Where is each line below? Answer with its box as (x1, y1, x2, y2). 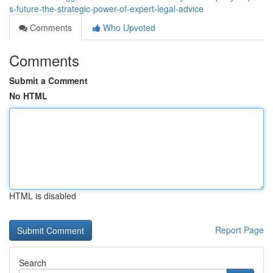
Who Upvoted (101, 21, 155, 34)
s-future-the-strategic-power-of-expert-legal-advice (9, 2, 204, 15)
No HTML (9, 90, 48, 102)
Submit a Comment (9, 74, 88, 87)
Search (19, 257, 46, 269)
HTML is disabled (9, 190, 76, 202)
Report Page (215, 224, 264, 236)
